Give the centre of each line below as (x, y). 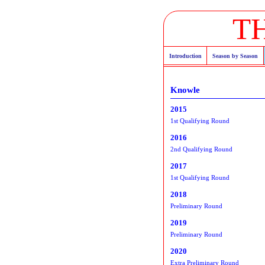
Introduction (185, 56)
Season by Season (235, 56)
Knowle (185, 90)
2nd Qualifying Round (201, 149)
